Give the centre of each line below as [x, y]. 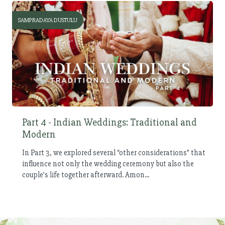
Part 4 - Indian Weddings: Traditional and [109, 122]
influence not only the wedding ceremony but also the [108, 163]
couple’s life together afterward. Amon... [86, 175]
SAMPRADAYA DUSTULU [48, 20]
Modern [39, 134]
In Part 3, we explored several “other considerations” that [114, 152]
